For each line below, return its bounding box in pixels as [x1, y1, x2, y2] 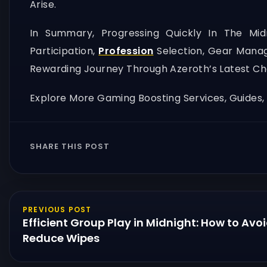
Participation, [30, 44, 99, 58]
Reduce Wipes [23, 230, 100, 246]
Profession [98, 44, 154, 58]
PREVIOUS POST [23, 204, 92, 215]
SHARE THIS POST [30, 140, 110, 152]
